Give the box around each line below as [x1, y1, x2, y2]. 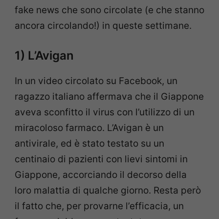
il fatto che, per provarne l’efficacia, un [15, 200, 184, 212]
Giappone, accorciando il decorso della [15, 169, 187, 181]
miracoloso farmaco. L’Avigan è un [15, 122, 164, 134]
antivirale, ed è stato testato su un [15, 138, 164, 150]
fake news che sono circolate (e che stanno [15, 4, 204, 16]
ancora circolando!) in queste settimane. [15, 20, 192, 31]
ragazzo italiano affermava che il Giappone [15, 91, 204, 103]
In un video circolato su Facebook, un [15, 75, 177, 87]
